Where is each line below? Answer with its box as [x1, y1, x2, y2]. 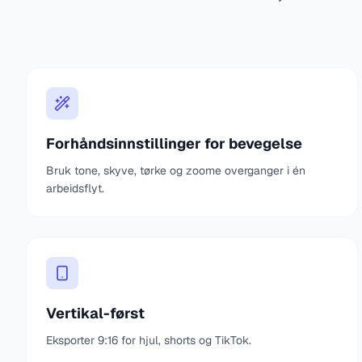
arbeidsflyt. [46, 181, 104, 196]
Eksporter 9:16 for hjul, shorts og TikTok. [46, 333, 251, 347]
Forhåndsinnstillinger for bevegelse [46, 134, 302, 153]
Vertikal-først [46, 304, 145, 322]
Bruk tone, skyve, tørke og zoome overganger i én [46, 163, 305, 178]
